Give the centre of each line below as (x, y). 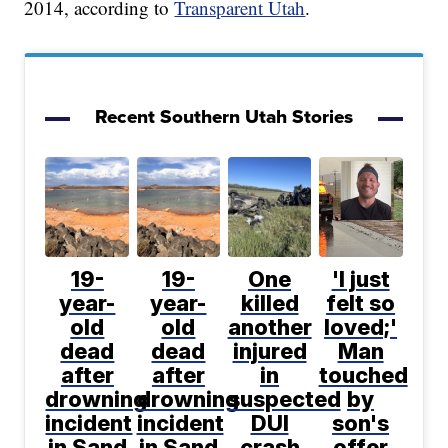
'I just (360, 279)
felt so (361, 303)
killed (269, 303)
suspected (284, 399)
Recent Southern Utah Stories (224, 117)
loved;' (361, 327)
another (269, 327)
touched (363, 375)
